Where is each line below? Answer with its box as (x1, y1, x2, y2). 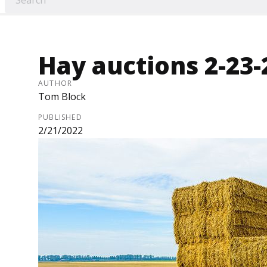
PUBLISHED (38, 112, 82, 123)
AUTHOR (38, 78, 73, 89)
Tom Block (38, 90, 86, 104)
